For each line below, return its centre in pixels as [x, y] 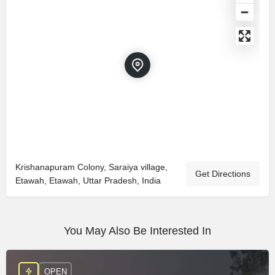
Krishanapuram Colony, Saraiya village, [91, 167]
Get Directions [223, 173]
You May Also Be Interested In [137, 230]
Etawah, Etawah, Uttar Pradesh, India [88, 180]
